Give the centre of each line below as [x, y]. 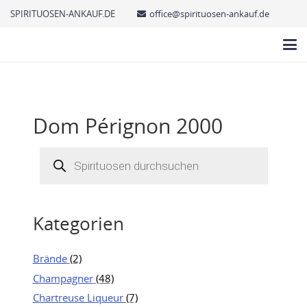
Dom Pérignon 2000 [127, 126]
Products [60, 151]
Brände [50, 258]
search [54, 161]
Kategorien [78, 223]
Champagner [63, 278]
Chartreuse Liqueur [78, 297]
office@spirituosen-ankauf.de [209, 13]
